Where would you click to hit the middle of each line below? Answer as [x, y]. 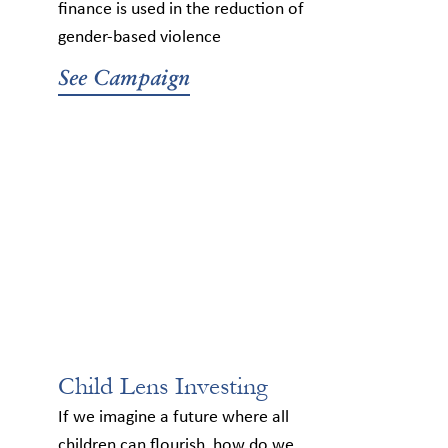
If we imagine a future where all [173, 418]
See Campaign [124, 77]
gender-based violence [139, 38]
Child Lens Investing [163, 386]
